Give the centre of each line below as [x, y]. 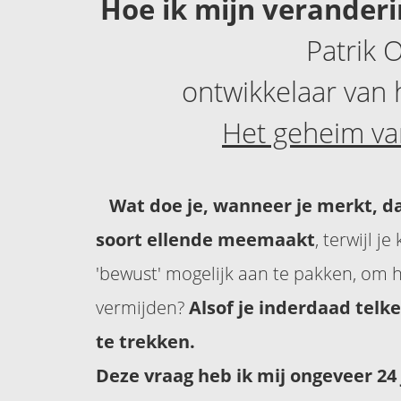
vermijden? [142, 307]
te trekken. [145, 341]
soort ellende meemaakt [205, 239]
